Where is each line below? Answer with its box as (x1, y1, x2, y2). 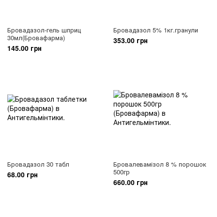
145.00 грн (7, 43, 42, 53)
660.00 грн (113, 177, 148, 187)
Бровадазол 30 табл (7, 159, 69, 169)
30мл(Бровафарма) (7, 33, 65, 42)
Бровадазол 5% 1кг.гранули (113, 25, 198, 34)
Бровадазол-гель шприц (7, 25, 81, 34)
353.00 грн (113, 35, 148, 45)
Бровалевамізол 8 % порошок (113, 159, 206, 169)
